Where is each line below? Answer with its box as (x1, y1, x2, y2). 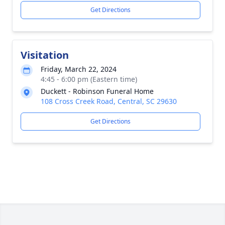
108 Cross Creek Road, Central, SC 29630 (41, 96, 177, 106)
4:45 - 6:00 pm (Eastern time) (41, 74, 137, 84)
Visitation (21, 48, 69, 62)
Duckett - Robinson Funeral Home (41, 86, 154, 96)
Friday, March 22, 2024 (41, 64, 117, 74)
